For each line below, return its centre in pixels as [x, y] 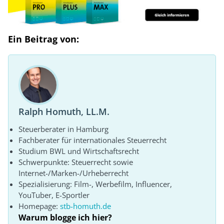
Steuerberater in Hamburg [63, 129]
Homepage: [39, 206]
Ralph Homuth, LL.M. [64, 112]
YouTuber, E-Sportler [54, 195]
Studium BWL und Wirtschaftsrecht [79, 151]
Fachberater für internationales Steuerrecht [92, 140]
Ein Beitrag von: [43, 39]
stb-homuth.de [85, 206]
